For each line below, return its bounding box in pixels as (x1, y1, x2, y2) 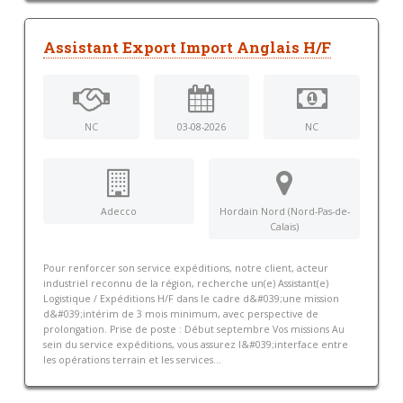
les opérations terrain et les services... (42, 354, 221, 367)
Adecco (100, 204, 137, 218)
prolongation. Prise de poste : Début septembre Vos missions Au (42, 323, 345, 336)
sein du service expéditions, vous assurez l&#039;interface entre (42, 338, 348, 352)
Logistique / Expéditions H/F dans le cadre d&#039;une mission (42, 292, 339, 306)
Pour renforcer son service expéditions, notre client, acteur (42, 262, 328, 275)
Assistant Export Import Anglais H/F (42, 38, 331, 58)
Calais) (270, 219, 300, 233)
